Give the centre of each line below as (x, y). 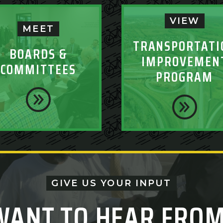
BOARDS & (38, 54)
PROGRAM (185, 77)
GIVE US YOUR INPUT (111, 183)
